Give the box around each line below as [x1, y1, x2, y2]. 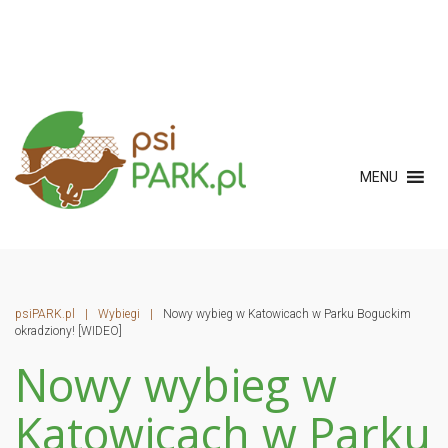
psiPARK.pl [15, 306, 75, 321]
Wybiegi [98, 306, 140, 321]
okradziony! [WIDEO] [15, 323, 122, 338]
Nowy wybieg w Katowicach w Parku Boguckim [163, 306, 411, 321]
